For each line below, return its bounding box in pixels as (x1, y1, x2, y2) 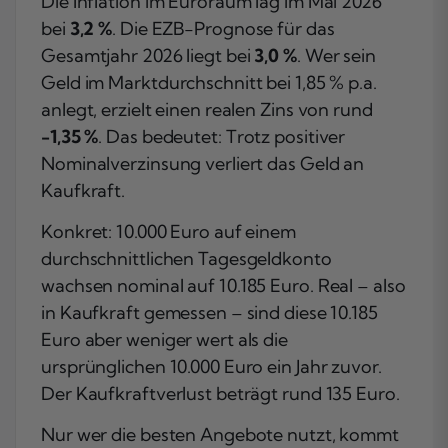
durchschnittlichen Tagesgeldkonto (41, 246, 332, 270)
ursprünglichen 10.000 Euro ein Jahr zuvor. (41, 354, 382, 378)
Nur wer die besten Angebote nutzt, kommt (41, 422, 399, 446)
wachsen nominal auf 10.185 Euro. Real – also (41, 273, 406, 297)
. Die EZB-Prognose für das (112, 16, 335, 40)
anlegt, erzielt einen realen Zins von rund (41, 97, 373, 121)
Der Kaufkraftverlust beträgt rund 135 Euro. (41, 381, 400, 405)
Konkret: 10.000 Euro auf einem (41, 219, 296, 243)
